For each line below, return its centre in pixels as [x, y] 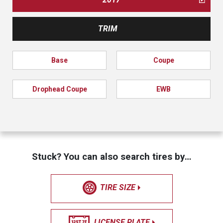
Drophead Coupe [59, 89]
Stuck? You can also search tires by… [111, 157]
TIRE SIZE [118, 187]
